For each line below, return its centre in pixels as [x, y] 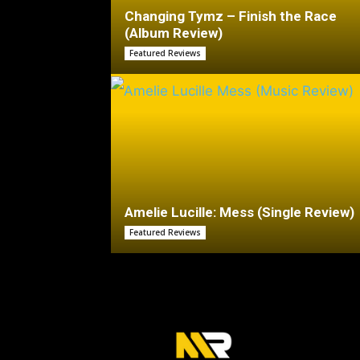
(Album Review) [174, 33]
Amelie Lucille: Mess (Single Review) [239, 212]
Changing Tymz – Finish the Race [231, 16]
